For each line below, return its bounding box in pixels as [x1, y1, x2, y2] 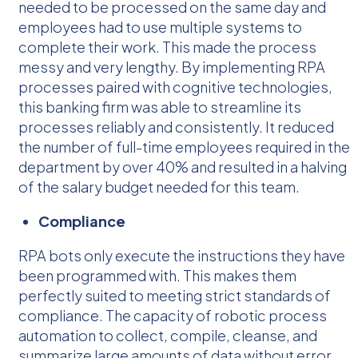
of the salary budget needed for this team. [18, 177, 300, 196]
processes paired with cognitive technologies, [18, 77, 332, 96]
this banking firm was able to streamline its [18, 97, 301, 116]
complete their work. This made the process [18, 37, 316, 56]
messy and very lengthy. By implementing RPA [18, 57, 325, 76]
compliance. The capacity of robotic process [18, 305, 327, 324]
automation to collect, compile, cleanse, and [18, 325, 317, 344]
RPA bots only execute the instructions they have [18, 245, 345, 265]
